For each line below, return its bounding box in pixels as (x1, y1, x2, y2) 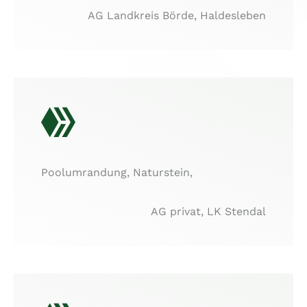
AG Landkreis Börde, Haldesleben (88, 8, 266, 22)
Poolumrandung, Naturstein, (41, 165, 193, 179)
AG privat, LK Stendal (151, 205, 266, 219)
